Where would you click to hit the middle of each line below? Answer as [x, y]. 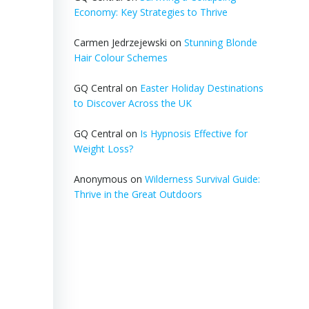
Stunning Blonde [220, 42]
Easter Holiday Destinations [201, 88]
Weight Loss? [103, 149]
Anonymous [100, 179]
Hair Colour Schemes [120, 58]
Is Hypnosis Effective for [193, 133]
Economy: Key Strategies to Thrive [150, 12]
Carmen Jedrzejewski [120, 42]
